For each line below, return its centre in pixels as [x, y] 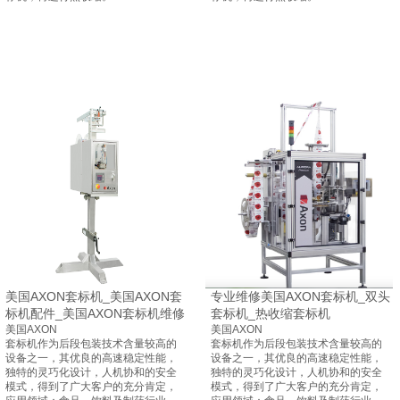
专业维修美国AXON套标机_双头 [300, 296]
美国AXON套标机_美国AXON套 [94, 296]
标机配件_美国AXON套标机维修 [95, 313]
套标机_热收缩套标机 [271, 313]
